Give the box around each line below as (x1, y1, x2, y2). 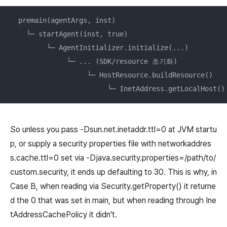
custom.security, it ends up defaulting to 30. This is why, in (10, 167, 217, 177)
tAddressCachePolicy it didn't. (10, 209, 117, 219)
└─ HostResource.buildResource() (10, 70, 213, 79)
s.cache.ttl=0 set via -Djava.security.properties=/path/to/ (10, 153, 216, 163)
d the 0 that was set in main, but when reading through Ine (10, 195, 216, 205)
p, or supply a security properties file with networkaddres (10, 138, 211, 148)
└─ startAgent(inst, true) (10, 29, 128, 38)
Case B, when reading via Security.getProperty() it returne (10, 181, 216, 191)
